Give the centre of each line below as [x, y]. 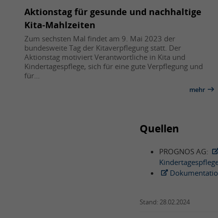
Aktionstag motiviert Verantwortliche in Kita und [105, 57]
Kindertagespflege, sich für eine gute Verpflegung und [114, 66]
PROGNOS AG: [185, 151]
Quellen [159, 128]
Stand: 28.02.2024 [165, 202]
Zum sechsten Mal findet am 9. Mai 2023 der [100, 38]
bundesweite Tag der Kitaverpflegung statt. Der [103, 47]
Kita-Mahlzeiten [60, 25]
